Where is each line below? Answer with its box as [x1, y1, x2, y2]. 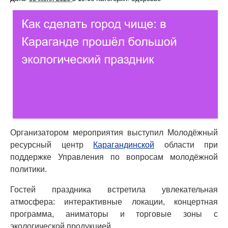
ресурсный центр [10, 140, 93, 150]
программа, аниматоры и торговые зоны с [10, 210, 218, 219]
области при [154, 140, 218, 150]
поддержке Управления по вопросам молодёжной [10, 153, 218, 162]
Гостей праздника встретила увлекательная [10, 185, 218, 194]
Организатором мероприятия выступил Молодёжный [10, 128, 218, 137]
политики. [10, 165, 47, 174]
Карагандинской [93, 140, 154, 150]
